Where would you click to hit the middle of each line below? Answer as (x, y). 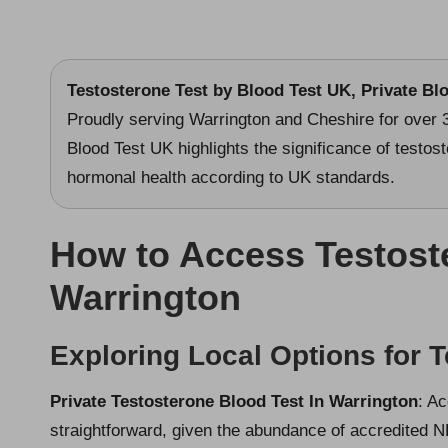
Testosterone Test (137, 90)
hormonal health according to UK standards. (231, 177)
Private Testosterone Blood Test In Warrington (234, 401)
